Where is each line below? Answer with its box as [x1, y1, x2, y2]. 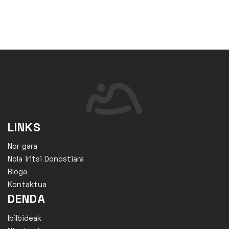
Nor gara [8, 143, 37, 151]
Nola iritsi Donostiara [8, 156, 84, 164]
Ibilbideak [8, 215, 41, 222]
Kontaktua [8, 181, 47, 189]
